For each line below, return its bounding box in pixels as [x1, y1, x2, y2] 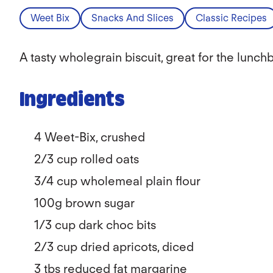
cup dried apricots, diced [54, 239, 194, 254]
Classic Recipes [196, 12, 267, 24]
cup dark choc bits [52, 218, 156, 232]
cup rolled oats [54, 152, 142, 166]
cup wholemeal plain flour [54, 174, 200, 188]
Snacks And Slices [91, 12, 174, 24]
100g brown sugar [34, 196, 135, 210]
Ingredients [19, 91, 125, 110]
